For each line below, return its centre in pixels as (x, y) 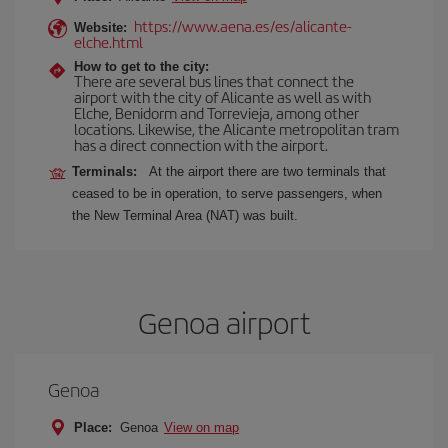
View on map (201, 427)
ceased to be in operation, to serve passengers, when (227, 193)
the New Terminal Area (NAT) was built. (185, 215)
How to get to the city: (141, 66)
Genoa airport (224, 322)
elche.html (108, 41)
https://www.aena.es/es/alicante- (243, 25)
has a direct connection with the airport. (201, 144)
